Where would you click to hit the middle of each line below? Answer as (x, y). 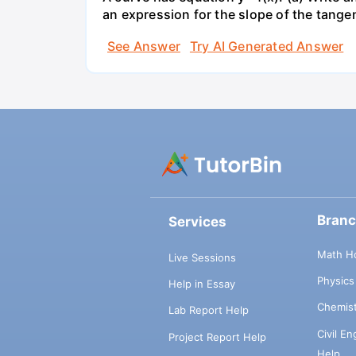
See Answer (144, 46)
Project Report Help (217, 337)
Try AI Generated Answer (267, 46)
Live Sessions (202, 257)
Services (197, 222)
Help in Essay (201, 284)
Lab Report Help (208, 310)
